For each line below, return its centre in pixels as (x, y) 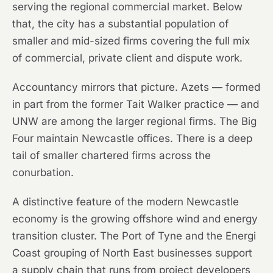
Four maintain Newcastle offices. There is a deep (132, 139)
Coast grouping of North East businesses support (132, 253)
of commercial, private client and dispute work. (127, 58)
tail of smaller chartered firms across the (112, 156)
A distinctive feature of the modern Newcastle (126, 202)
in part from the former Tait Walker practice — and (136, 105)
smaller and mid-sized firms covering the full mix (131, 41)
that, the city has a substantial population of (120, 24)
